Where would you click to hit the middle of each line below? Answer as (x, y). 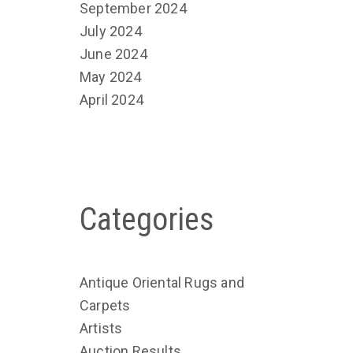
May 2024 (111, 76)
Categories (147, 219)
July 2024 (111, 31)
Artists (101, 328)
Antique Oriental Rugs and (162, 282)
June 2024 (113, 54)
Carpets (105, 305)
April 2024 (111, 99)
